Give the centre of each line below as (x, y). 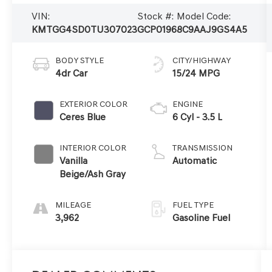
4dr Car (72, 73)
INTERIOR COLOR (93, 148)
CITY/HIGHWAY (201, 61)
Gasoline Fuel (201, 218)
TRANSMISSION (202, 148)
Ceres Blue (83, 117)
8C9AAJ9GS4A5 (212, 30)
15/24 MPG (196, 73)
